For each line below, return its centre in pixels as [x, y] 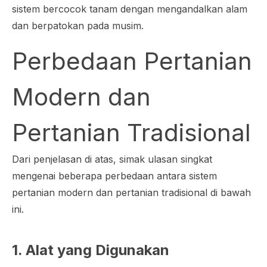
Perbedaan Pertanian [132, 61]
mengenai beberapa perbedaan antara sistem [114, 176]
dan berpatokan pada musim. [79, 26]
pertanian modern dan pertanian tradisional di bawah [131, 193]
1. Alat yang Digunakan [91, 250]
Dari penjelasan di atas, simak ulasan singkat [112, 159]
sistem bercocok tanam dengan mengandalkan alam [130, 9]
